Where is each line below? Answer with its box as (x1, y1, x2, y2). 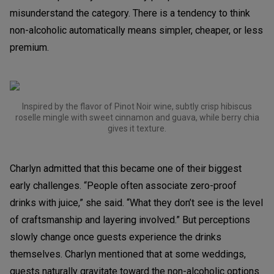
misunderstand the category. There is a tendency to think (10, 7, 250, 19)
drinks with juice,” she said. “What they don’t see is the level (10, 196, 263, 209)
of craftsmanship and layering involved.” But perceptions (10, 213, 250, 226)
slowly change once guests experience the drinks (10, 231, 221, 243)
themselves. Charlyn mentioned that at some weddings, (10, 248, 246, 260)
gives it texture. (108, 123, 166, 133)
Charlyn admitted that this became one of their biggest (10, 162, 242, 174)
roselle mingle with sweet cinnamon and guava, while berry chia (15, 112, 259, 122)
